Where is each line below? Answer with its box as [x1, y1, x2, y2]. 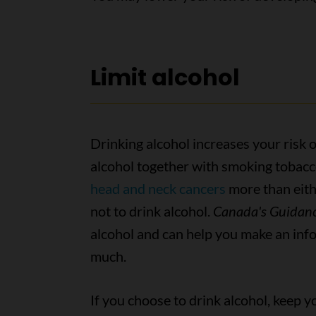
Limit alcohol [90, 61, 240, 93]
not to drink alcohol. [90, 202, 213, 219]
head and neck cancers [90, 180, 226, 197]
